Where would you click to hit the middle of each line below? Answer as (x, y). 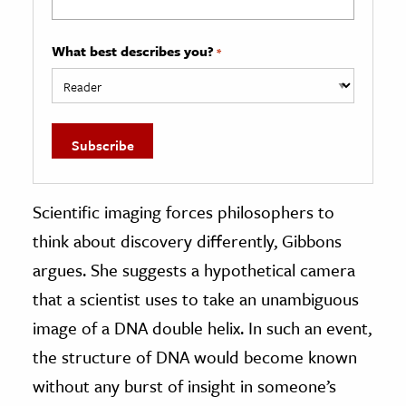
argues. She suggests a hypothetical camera (194, 269)
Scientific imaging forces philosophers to (184, 211)
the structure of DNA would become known (195, 356)
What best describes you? (133, 50)
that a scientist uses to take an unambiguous (196, 298)
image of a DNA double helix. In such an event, (202, 327)
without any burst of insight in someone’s (184, 385)
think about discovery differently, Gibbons (187, 240)
